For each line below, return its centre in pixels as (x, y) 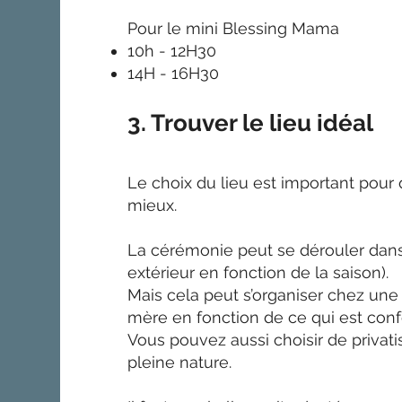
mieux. (155, 205)
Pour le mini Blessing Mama (234, 28)
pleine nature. (180, 362)
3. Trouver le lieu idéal (253, 122)
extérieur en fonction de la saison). (258, 272)
